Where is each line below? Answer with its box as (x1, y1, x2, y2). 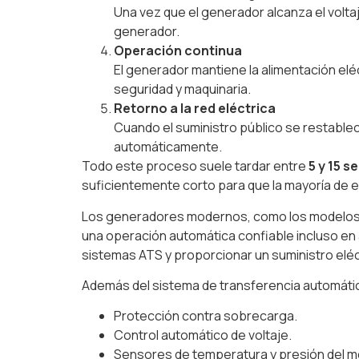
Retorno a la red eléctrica (114, 99, 276, 118)
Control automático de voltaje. (114, 326, 292, 345)
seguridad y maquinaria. (114, 80, 251, 99)
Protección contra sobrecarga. (114, 307, 297, 325)
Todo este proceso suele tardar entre (82, 157, 309, 175)
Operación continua (114, 42, 242, 60)
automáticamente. (114, 138, 222, 156)
